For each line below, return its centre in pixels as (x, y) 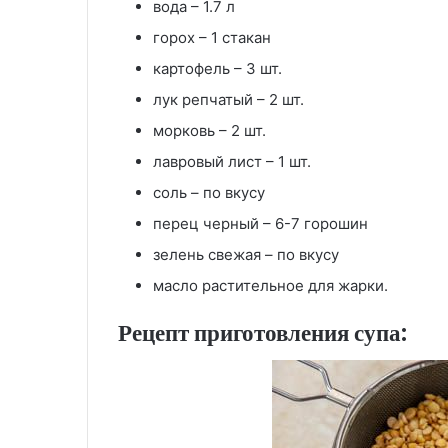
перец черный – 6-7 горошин (260, 224)
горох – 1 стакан (212, 38)
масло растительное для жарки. (270, 286)
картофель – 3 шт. (217, 69)
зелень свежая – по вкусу (246, 255)
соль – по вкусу (209, 193)
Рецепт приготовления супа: (262, 333)
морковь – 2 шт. (209, 131)
